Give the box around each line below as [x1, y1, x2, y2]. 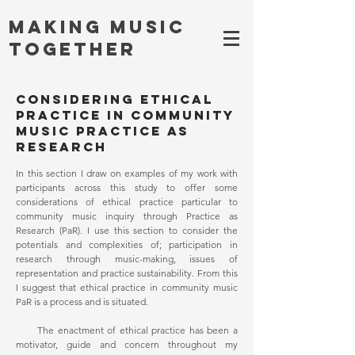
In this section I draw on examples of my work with [16, 167, 238, 179]
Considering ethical [16, 91, 213, 107]
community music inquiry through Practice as [16, 210, 238, 222]
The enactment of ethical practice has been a [16, 324, 238, 336]
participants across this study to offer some [16, 181, 238, 193]
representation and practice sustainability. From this [16, 267, 238, 279]
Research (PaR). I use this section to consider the [16, 224, 238, 236]
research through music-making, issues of [16, 253, 238, 265]
